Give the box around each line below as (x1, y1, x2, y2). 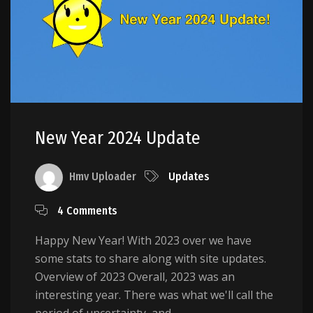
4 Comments (57, 204, 117, 218)
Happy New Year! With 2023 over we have (35, 233, 252, 249)
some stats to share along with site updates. (35, 251, 266, 267)
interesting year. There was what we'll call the (35, 287, 273, 303)
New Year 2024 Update (35, 127, 201, 150)
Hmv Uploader (69, 170, 136, 184)
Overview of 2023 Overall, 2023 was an (35, 269, 235, 285)
